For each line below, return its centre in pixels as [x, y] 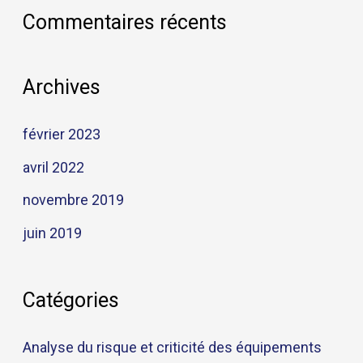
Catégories [70, 301]
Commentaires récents [124, 22]
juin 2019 [52, 233]
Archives [61, 88]
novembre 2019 [73, 200]
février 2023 [61, 135]
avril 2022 [53, 167]
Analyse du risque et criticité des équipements [172, 348]
